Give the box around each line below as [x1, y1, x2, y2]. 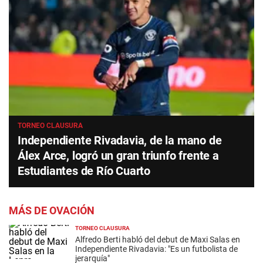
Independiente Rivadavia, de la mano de [17, 133, 222, 147]
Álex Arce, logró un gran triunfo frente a [17, 148, 219, 163]
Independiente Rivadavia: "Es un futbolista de [75, 244, 238, 254]
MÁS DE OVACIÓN [8, 204, 95, 217]
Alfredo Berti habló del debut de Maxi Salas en [75, 234, 240, 244]
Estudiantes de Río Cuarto [17, 163, 150, 178]
